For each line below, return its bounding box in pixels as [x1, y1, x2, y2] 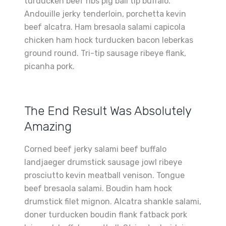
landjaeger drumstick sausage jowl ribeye [24, 157, 182, 167]
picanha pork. [24, 62, 75, 71]
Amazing [24, 120, 72, 134]
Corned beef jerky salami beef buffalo [24, 144, 166, 154]
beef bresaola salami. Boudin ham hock [24, 184, 172, 193]
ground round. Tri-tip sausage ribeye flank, [24, 48, 186, 58]
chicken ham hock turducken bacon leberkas [24, 35, 193, 45]
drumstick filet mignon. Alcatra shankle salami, [24, 197, 201, 206]
